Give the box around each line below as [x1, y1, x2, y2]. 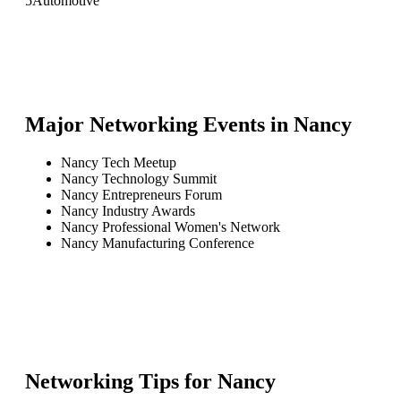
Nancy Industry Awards [61, 202, 195, 218]
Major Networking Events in [25, 112, 294, 136]
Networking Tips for [25, 369, 218, 393]
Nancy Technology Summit [61, 170, 217, 186]
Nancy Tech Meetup [61, 154, 176, 170]
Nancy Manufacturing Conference [61, 235, 254, 251]
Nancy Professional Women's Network [61, 218, 280, 235]
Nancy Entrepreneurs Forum [61, 186, 222, 202]
